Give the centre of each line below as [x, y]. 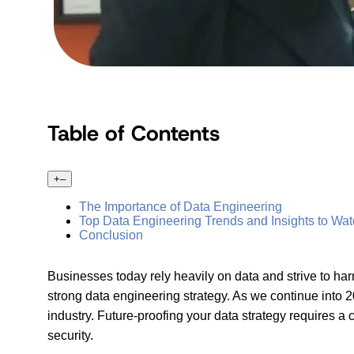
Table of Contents [134, 133]
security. [70, 335]
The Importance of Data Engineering [181, 206]
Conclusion [111, 235]
